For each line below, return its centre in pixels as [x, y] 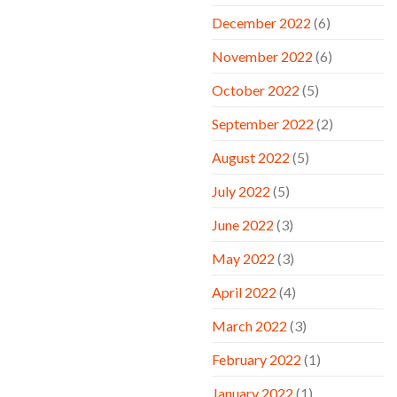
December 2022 [261, 22]
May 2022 [243, 258]
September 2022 [263, 123]
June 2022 [243, 224]
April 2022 [244, 292]
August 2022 [251, 157]
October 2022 [256, 90]
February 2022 [257, 359]
